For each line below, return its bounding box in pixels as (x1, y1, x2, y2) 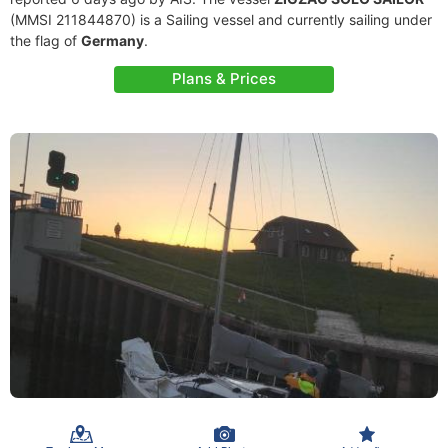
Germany (81, 32, 144, 49)
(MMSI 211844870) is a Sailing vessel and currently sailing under (10, 11, 432, 28)
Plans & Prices (172, 69, 276, 88)
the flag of (10, 32, 81, 49)
